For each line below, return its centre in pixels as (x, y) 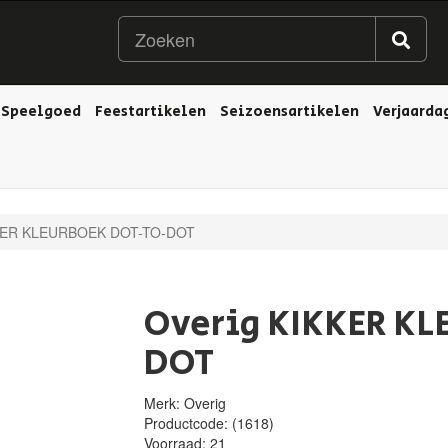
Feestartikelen (150, 111)
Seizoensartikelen (289, 111)
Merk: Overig (185, 403)
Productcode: (188, 423)
